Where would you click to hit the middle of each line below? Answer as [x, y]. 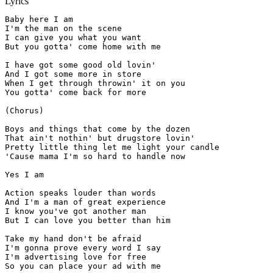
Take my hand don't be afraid [73, 239]
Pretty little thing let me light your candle [112, 147]
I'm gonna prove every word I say [83, 248]
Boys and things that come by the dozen [97, 129]
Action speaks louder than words [80, 193]
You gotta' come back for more [76, 93]
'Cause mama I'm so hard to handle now [95, 157]
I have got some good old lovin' [80, 65]
